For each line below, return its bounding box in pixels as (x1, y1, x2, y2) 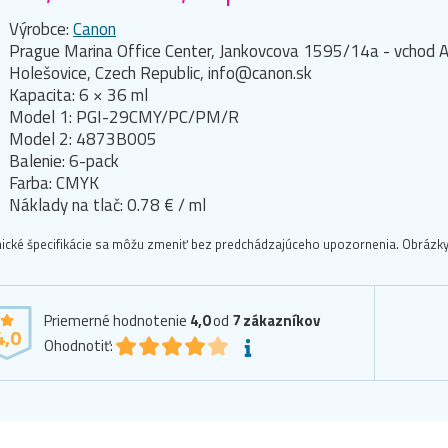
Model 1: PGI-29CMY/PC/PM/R (9, 104, 239, 131)
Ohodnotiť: (44, 334, 113, 358)
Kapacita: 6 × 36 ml (9, 82, 148, 109)
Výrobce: (9, 16, 73, 43)
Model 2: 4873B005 (9, 126, 157, 153)
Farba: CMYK (9, 170, 99, 197)
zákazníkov (243, 309, 320, 333)
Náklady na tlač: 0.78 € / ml (9, 192, 206, 219)
